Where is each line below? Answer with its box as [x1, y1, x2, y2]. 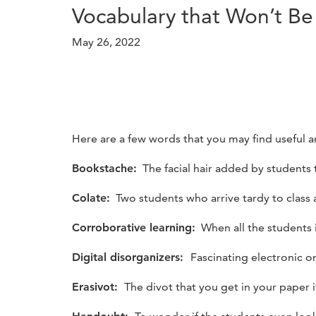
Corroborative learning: [72, 220, 195, 234]
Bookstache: [72, 161, 137, 175]
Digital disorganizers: [72, 250, 190, 264]
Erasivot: [72, 279, 121, 293]
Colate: [72, 190, 110, 205]
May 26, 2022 [72, 35, 140, 49]
